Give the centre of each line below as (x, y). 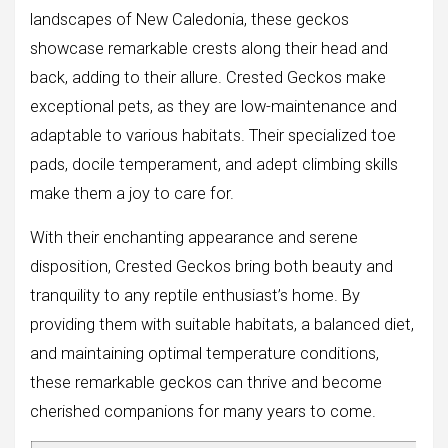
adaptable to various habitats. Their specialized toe (213, 136)
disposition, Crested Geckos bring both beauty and (211, 267)
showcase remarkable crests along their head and (209, 49)
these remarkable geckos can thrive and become (206, 383)
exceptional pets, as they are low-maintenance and (213, 107)
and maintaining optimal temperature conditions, (204, 354)
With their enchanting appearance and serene (194, 238)
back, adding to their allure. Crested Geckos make (208, 78)
